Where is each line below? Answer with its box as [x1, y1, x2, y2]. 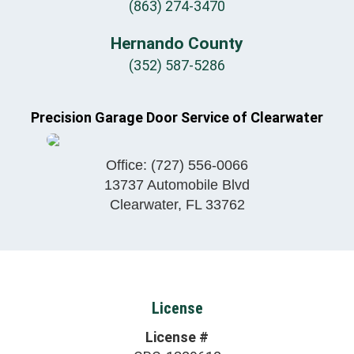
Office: [106, 156, 151, 173]
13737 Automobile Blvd [104, 176, 250, 193]
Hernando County [111, 33, 243, 53]
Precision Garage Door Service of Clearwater [31, 108, 323, 126]
